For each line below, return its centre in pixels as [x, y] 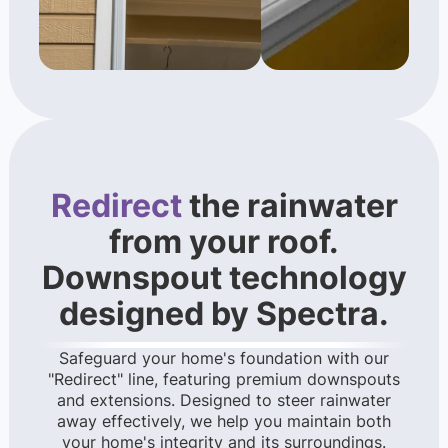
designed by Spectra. [224, 314]
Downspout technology [224, 278]
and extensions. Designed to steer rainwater [224, 400]
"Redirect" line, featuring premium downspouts [224, 379]
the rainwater [289, 206]
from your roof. [224, 242]
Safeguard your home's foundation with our [224, 358]
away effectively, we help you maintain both [224, 421]
